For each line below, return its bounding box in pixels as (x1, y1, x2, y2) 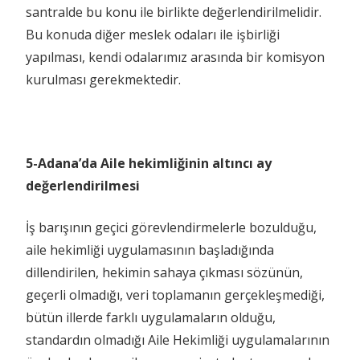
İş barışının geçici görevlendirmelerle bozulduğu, (26, 218, 317, 236)
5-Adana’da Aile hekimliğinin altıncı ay (26, 153, 272, 172)
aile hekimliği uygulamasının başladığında (26, 240, 274, 259)
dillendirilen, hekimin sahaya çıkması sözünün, (26, 263, 303, 281)
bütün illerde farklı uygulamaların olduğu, (26, 308, 276, 326)
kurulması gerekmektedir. (26, 70, 181, 88)
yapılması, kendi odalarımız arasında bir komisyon (26, 47, 325, 66)
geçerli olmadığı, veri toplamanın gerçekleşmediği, (26, 285, 325, 304)
